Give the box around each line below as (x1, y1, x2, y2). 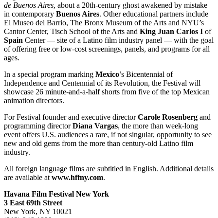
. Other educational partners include (99, 9, 208, 18)
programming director (4, 121, 73, 130)
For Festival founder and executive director (4, 112, 138, 121)
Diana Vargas (73, 121, 118, 130)
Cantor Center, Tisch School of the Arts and (4, 27, 140, 36)
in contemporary (4, 9, 56, 18)
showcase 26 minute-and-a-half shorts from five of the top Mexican (4, 87, 210, 96)
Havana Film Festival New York (4, 189, 109, 198)
